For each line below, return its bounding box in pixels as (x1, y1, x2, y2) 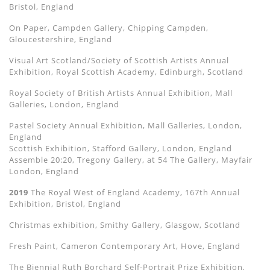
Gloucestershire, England (9, 34, 112, 45)
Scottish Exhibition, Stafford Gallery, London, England (9, 143, 232, 154)
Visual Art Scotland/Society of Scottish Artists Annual (9, 55, 229, 66)
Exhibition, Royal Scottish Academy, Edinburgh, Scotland (9, 66, 243, 78)
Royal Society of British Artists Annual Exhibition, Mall (9, 87, 233, 99)
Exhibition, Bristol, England (9, 198, 121, 210)
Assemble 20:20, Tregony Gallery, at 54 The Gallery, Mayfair (9, 154, 253, 166)
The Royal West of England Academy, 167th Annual (28, 187, 240, 198)
